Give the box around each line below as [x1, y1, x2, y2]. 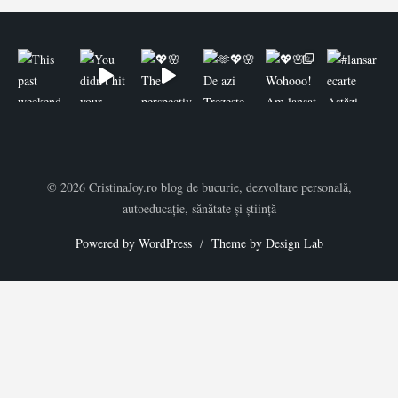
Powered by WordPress [75, 234, 192, 251]
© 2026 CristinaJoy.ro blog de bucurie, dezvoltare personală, [46, 178, 352, 195]
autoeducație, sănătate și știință [122, 199, 276, 217]
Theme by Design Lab [211, 234, 323, 251]
